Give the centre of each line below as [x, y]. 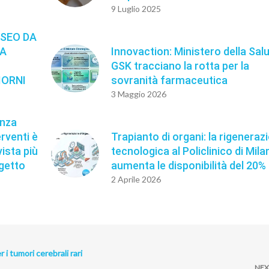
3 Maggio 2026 [139, 94]
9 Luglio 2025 [136, 9]
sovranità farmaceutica [170, 80]
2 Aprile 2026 [136, 180]
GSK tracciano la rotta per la [180, 66]
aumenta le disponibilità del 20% [189, 166]
